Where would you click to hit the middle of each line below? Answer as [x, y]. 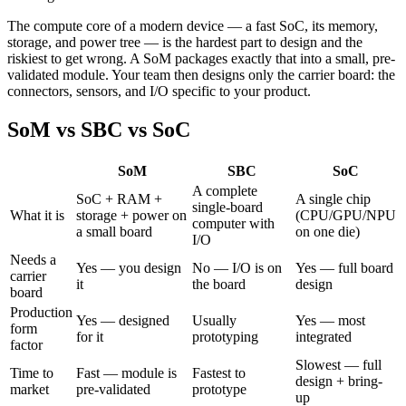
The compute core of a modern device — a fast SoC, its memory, [193, 25]
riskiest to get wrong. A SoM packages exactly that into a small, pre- [201, 58]
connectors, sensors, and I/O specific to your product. [159, 91]
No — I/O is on [237, 267]
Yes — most [330, 320]
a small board [114, 231]
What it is [37, 215]
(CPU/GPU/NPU [346, 215]
